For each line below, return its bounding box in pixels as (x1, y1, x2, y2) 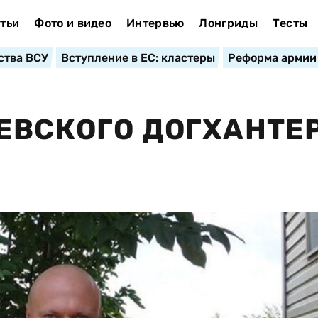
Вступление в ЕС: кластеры (60, 51, 215, 65)
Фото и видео (34, 16, 112, 30)
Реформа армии (227, 51, 317, 65)
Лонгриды (199, 16, 258, 30)
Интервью (126, 16, 185, 30)
